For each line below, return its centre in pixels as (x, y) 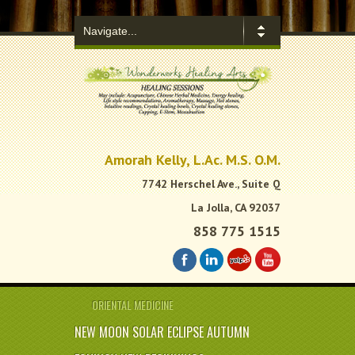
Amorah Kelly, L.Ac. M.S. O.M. (193, 160)
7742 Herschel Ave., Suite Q (211, 184)
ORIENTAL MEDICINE (133, 305)
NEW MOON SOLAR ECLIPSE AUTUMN (162, 332)
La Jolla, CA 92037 (236, 208)
